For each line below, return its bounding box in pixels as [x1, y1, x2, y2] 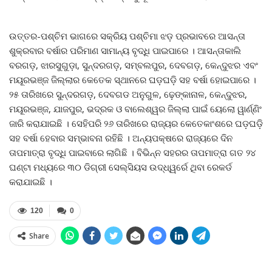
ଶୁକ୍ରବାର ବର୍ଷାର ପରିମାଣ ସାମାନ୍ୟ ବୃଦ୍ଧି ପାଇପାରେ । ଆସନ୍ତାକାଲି [9, 44, 241, 57]
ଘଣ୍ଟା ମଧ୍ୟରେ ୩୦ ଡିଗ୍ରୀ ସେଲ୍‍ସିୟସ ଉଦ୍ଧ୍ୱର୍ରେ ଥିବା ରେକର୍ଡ [9, 161, 232, 174]
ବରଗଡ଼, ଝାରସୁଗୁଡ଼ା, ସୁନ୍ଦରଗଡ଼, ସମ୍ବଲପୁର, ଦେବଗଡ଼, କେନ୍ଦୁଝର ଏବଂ [9, 59, 258, 72]
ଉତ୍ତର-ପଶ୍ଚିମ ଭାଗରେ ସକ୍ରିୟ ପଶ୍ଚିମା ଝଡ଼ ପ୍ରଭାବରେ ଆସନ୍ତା [9, 30, 245, 42]
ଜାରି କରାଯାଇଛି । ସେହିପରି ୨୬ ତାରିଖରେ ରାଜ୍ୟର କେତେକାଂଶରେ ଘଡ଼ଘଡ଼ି [9, 117, 263, 130]
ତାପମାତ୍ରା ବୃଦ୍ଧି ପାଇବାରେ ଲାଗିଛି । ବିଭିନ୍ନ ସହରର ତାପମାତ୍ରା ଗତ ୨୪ [9, 146, 256, 159]
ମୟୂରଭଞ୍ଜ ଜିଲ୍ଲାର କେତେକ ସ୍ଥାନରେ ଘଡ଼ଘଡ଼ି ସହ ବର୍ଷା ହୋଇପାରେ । [9, 73, 256, 86]
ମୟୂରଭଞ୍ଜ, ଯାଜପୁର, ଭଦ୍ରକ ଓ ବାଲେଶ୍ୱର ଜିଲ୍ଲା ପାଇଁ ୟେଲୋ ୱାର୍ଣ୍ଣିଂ [9, 103, 262, 115]
